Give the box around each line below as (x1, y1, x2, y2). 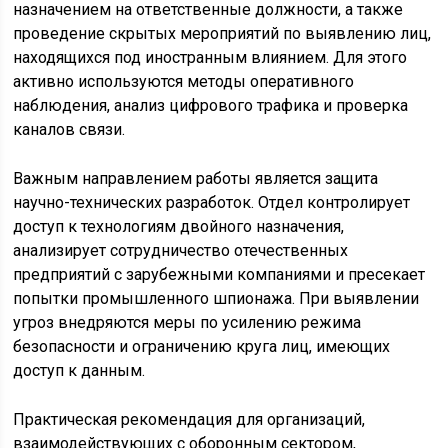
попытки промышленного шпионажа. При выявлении (13, 289, 420, 309)
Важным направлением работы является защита (13, 169, 379, 189)
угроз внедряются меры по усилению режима (13, 313, 362, 333)
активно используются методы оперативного (13, 72, 355, 92)
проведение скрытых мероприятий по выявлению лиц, (13, 24, 432, 44)
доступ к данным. (13, 361, 146, 381)
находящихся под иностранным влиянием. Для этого (13, 48, 408, 68)
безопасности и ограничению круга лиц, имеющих (13, 337, 391, 357)
